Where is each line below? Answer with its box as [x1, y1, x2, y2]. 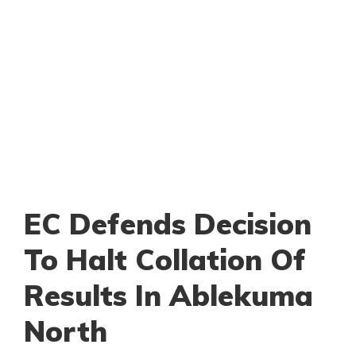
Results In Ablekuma [24, 277, 313, 314]
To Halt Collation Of [24, 242, 306, 278]
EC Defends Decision [24, 206, 311, 242]
